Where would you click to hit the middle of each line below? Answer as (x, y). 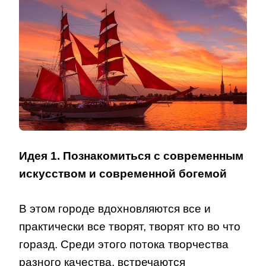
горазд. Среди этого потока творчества (124, 244)
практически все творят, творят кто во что (130, 226)
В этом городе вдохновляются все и (115, 208)
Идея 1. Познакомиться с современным (131, 156)
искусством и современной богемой (123, 174)
